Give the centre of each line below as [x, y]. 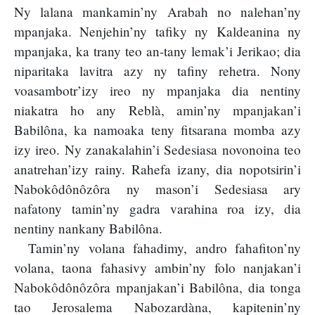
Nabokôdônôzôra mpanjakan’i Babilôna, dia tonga [157, 288]
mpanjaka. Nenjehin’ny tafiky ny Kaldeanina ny [157, 32]
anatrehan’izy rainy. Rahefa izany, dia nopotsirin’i [157, 169]
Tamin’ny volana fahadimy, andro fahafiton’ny [165, 248]
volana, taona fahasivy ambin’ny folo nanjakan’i [157, 268]
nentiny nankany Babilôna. [88, 229]
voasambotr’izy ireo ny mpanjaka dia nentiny [157, 91]
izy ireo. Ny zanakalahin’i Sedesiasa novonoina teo [157, 150]
